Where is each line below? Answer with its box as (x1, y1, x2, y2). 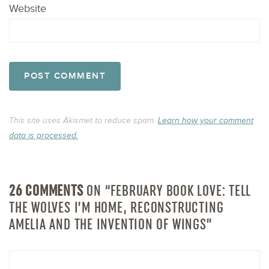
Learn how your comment (158, 115, 253, 125)
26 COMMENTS (9, 181, 83, 199)
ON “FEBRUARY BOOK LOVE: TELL (83, 181, 252, 199)
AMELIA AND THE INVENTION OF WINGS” (9, 214, 213, 233)
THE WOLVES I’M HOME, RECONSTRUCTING (9, 198, 224, 216)
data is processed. (9, 130, 78, 141)
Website (9, 2, 46, 15)
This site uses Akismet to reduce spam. (9, 115, 158, 125)
